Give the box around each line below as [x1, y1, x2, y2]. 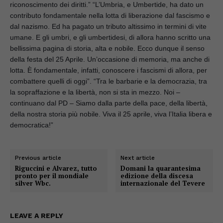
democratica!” [10, 120, 53, 129]
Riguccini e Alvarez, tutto [15, 163, 97, 173]
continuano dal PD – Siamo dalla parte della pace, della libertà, [10, 99, 208, 107]
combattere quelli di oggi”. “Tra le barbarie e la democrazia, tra [10, 77, 207, 85]
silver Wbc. [15, 178, 51, 188]
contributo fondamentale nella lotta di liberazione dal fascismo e [10, 11, 210, 19]
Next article [120, 154, 155, 161]
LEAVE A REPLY [10, 211, 63, 220]
